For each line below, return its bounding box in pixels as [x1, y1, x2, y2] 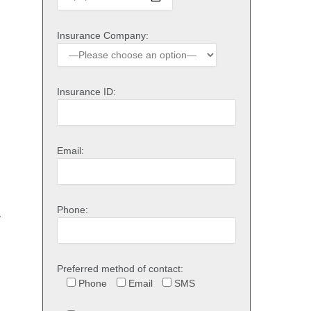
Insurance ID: [57, 85, 116, 97]
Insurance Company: [57, 29, 149, 41]
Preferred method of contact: [57, 262, 183, 274]
